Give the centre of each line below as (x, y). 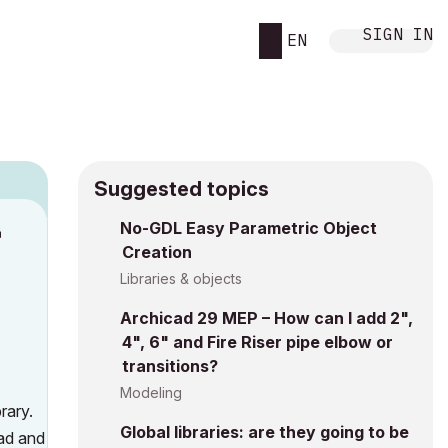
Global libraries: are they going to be (264, 432)
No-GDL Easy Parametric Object (248, 228)
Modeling (151, 392)
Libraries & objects (181, 278)
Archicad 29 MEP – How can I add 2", (266, 318)
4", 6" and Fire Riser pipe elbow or (257, 342)
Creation (157, 252)
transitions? (170, 366)
